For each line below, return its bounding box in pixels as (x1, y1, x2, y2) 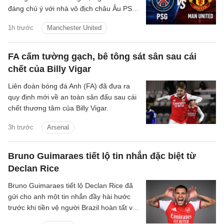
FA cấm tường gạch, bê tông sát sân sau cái (8, 51, 196, 62)
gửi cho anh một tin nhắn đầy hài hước (8, 192, 130, 201)
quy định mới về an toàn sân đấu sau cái (8, 93, 136, 101)
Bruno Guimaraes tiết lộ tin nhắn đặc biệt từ (8, 151, 196, 161)
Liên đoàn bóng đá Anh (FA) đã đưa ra (8, 82, 130, 90)
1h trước (8, 24, 33, 32)
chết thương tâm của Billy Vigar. (8, 104, 108, 112)
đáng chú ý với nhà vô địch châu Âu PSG (8, 4, 137, 13)
